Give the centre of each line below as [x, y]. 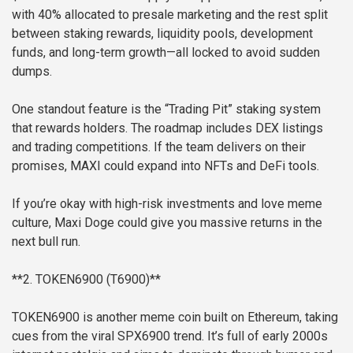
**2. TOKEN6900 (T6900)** [86, 280]
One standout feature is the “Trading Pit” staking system [166, 110]
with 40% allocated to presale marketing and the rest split [170, 15]
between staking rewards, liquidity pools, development [162, 34]
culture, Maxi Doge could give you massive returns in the [167, 223]
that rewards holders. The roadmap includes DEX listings [167, 128]
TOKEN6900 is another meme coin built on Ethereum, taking [175, 318]
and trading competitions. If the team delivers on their [159, 147]
